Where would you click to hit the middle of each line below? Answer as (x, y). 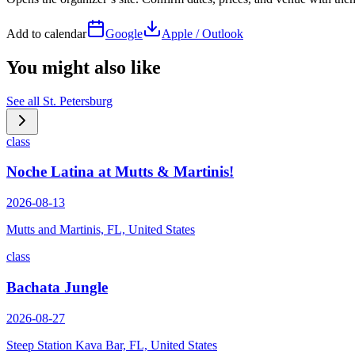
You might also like (84, 67)
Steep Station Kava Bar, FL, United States (112, 345)
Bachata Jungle (57, 287)
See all (25, 101)
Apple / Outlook (202, 33)
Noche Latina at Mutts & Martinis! (120, 172)
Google (124, 33)
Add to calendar (46, 33)
